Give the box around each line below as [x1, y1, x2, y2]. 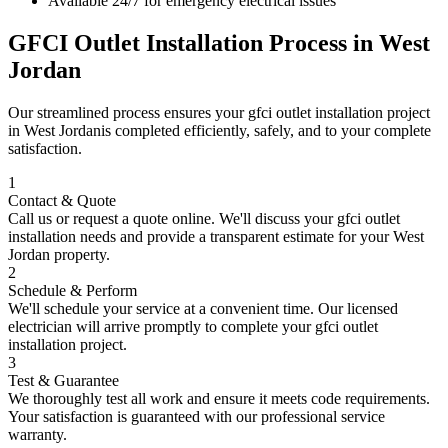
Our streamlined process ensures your [8, 103, 248, 121]
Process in [263, 29, 379, 56]
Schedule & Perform [8, 281, 137, 299]
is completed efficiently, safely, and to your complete [101, 121, 431, 139]
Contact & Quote [8, 191, 116, 209]
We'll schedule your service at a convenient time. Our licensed [8, 299, 398, 317]
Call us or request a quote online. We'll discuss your [8, 209, 337, 227]
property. [50, 245, 110, 263]
